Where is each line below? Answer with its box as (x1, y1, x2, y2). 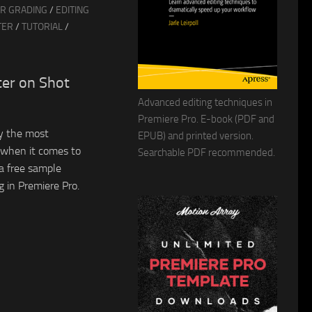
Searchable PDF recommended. (138, 146, 275, 159)
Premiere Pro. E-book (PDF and (138, 112, 274, 125)
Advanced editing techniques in (138, 95, 272, 109)
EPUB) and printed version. (138, 129, 253, 142)
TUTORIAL (22, 20, 63, 33)
